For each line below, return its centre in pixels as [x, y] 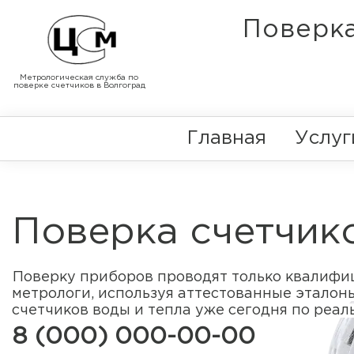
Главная [227, 138]
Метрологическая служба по [79, 78]
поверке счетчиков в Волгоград [79, 86]
